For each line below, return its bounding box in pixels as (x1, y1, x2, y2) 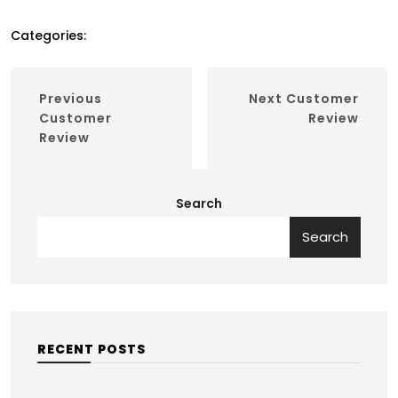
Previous (39, 90, 102, 108)
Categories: (11, 27, 86, 45)
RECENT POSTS (37, 340, 146, 359)
